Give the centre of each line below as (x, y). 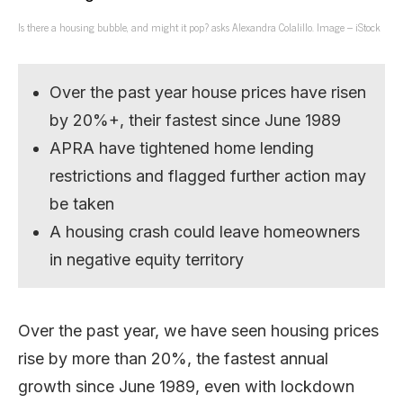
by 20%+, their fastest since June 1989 (196, 120)
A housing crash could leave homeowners (205, 231)
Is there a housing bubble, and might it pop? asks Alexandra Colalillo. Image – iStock (199, 27)
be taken (82, 203)
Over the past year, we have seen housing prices (198, 330)
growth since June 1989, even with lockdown (186, 386)
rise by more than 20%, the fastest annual (173, 358)
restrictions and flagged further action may (208, 175)
